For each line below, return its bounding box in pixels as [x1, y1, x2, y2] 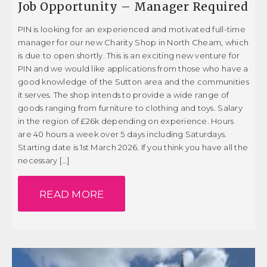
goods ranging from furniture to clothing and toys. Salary [18, 103, 243, 113]
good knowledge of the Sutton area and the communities [18, 76, 249, 86]
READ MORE [39, 188, 104, 200]
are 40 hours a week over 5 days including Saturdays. [18, 129, 229, 139]
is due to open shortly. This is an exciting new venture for [18, 50, 240, 60]
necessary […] [18, 155, 70, 165]
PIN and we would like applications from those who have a [18, 63, 249, 73]
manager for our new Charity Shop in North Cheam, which [18, 37, 249, 47]
